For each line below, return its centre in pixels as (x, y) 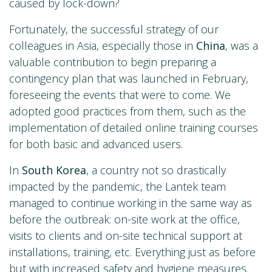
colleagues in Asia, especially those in (103, 46)
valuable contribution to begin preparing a (113, 62)
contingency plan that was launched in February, (129, 79)
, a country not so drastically (156, 170)
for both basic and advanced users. (96, 144)
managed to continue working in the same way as (131, 203)
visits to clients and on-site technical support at (126, 236)
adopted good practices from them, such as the (127, 111)
